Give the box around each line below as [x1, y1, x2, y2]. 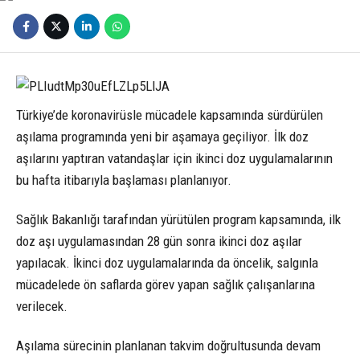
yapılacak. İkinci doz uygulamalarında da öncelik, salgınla [16, 254, 318, 271]
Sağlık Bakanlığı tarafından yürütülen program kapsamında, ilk [16, 211, 341, 227]
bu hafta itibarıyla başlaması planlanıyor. [16, 171, 231, 188]
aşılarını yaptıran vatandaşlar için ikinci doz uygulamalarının [16, 149, 333, 166]
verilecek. [16, 297, 67, 314]
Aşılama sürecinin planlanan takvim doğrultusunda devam [16, 337, 321, 354]
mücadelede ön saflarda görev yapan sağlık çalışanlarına [16, 276, 315, 292]
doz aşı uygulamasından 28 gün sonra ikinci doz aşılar [16, 232, 302, 249]
